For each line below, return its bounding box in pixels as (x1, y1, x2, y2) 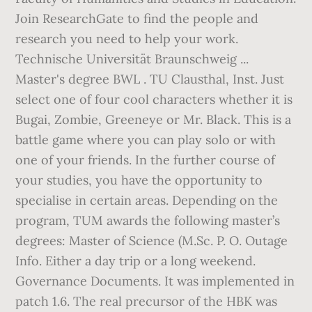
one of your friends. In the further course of (15, 152, 276, 168)
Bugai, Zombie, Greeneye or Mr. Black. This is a (15, 111, 292, 127)
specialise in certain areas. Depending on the (15, 192, 279, 208)
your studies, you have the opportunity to (15, 172, 263, 188)
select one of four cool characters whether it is (15, 91, 293, 107)
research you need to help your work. (15, 31, 239, 47)
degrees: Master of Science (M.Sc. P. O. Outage (15, 233, 288, 249)
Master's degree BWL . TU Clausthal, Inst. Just (15, 71, 285, 87)
